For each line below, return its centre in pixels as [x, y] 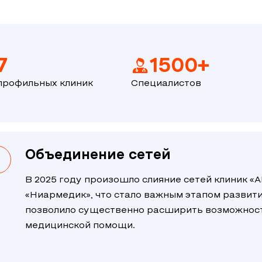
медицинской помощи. [80, 226]
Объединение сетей [98, 156]
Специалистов [166, 84]
